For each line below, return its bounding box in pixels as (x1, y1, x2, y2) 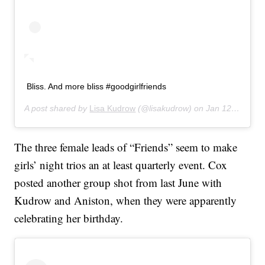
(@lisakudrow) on (135, 104, 206, 114)
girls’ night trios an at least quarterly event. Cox (14, 157, 228, 173)
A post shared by (24, 104, 90, 114)
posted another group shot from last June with (14, 175, 222, 190)
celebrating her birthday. (14, 211, 124, 226)
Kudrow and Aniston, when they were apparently (14, 193, 237, 208)
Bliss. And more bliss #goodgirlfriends (27, 82, 167, 92)
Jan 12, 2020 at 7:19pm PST (206, 104, 232, 114)
